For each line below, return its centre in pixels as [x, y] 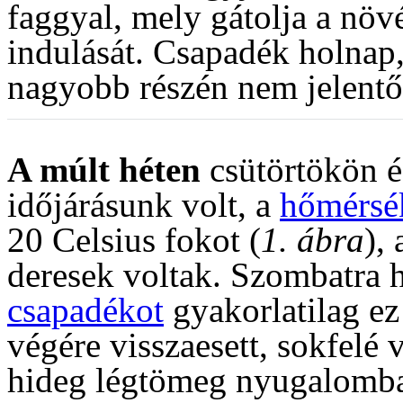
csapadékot [85, 309]
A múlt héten [104, 169]
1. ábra [313, 239]
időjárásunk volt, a [143, 204]
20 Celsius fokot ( [134, 239]
